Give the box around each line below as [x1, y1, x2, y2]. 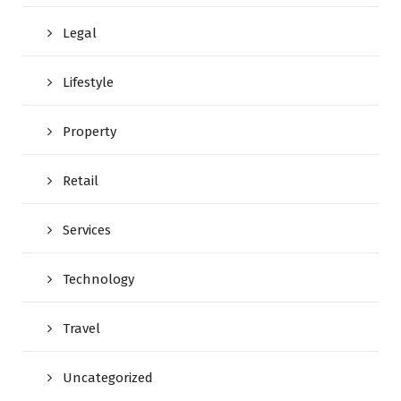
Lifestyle [63, 73, 114, 90]
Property [63, 123, 116, 140]
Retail [63, 172, 98, 189]
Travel [63, 320, 100, 337]
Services [63, 221, 111, 238]
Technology [63, 270, 134, 287]
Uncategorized [63, 369, 153, 386]
